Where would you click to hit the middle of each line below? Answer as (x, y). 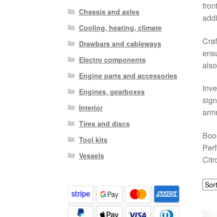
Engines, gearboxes (112, 91)
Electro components (112, 59)
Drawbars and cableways (120, 43)
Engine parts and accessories (128, 75)
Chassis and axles (109, 11)
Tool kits (93, 139)
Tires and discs (104, 123)
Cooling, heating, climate (120, 27)
